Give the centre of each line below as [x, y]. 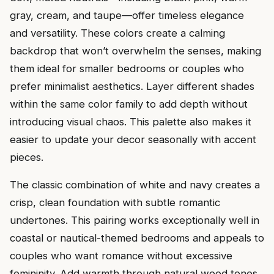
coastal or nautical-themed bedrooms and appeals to [137, 238]
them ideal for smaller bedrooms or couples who [127, 68]
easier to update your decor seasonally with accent [133, 139]
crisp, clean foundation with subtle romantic [115, 203]
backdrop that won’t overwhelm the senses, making [135, 50]
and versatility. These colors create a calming [117, 33]
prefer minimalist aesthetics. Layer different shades [132, 86]
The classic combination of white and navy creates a [135, 185]
